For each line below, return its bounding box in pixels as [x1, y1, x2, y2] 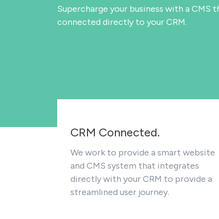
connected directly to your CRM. [57, 16, 187, 27]
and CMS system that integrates [70, 160, 199, 171]
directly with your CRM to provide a [70, 174, 212, 184]
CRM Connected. [70, 125, 160, 139]
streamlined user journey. [70, 187, 169, 197]
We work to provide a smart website [70, 147, 215, 158]
